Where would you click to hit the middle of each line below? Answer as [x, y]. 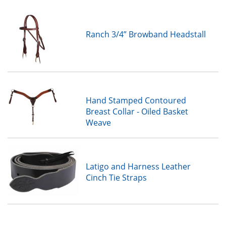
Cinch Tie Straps [116, 178]
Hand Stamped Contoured [136, 100]
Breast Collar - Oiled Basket [137, 111]
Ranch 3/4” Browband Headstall [146, 34]
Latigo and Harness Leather [138, 166]
